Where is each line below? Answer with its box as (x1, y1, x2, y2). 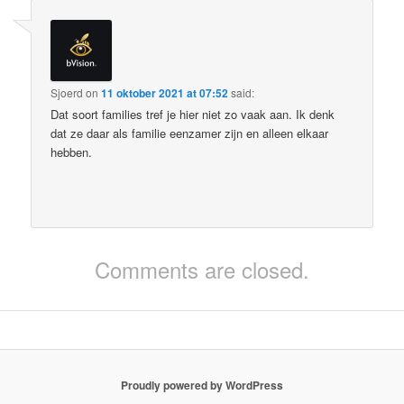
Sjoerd (50, 84, 84, 100)
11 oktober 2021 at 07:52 (101, 84, 229, 101)
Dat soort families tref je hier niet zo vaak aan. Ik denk (50, 105, 335, 123)
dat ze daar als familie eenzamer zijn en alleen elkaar (50, 124, 329, 142)
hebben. (50, 142, 93, 161)
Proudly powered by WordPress (121, 377, 283, 394)
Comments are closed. (95, 252, 309, 285)
